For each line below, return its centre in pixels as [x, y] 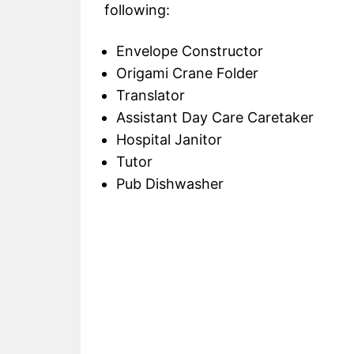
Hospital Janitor [169, 140]
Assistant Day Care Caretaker [215, 118]
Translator [151, 96]
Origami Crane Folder [187, 73]
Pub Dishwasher [170, 184]
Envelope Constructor [190, 51]
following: [137, 10]
